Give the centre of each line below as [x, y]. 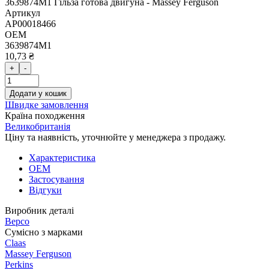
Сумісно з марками [44, 232]
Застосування [56, 179]
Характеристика [62, 158]
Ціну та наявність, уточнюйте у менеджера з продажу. [115, 137]
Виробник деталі [39, 210]
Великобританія [38, 126]
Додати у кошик [38, 93]
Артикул [23, 13]
